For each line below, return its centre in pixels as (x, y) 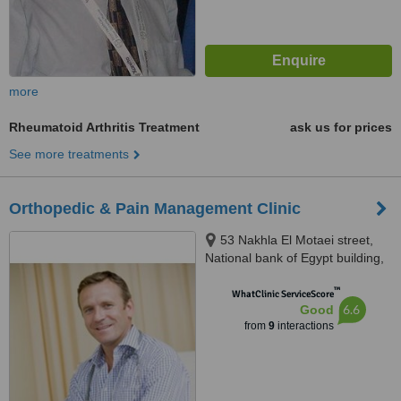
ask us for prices (341, 127)
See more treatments (69, 154)
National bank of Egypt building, (294, 258)
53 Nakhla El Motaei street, (297, 240)
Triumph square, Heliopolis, (282, 276)
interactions (304, 326)
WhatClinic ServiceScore (282, 294)
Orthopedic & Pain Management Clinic (155, 209)
